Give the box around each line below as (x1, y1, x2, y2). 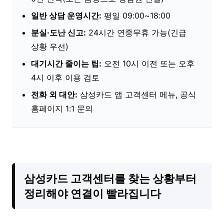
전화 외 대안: (31, 89, 77, 99)
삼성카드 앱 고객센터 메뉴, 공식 (77, 89, 196, 99)
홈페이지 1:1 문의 (31, 103, 93, 113)
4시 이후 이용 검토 (31, 72, 99, 82)
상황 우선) (31, 41, 68, 51)
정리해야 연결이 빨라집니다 (24, 186, 161, 200)
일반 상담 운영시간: (31, 10, 101, 20)
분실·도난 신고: (31, 27, 86, 37)
